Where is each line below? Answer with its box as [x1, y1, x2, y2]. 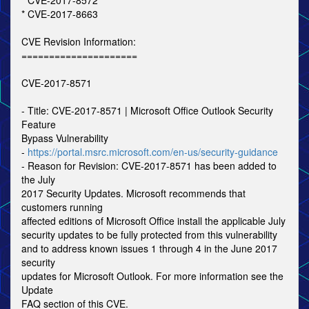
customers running [21, 200, 103, 214]
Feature [21, 117, 56, 131]
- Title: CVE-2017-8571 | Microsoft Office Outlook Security [21, 103, 273, 117]
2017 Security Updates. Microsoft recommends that [21, 186, 246, 200]
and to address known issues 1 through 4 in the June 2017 [21, 241, 277, 255]
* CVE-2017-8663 [21, 7, 98, 21]
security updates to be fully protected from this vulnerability [21, 228, 277, 241]
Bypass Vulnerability [21, 131, 108, 145]
